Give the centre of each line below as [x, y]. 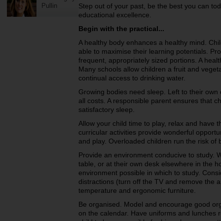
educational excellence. [115, 15]
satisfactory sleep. [107, 110]
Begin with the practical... [121, 29]
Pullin [49, 6]
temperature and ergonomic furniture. [137, 190]
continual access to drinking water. [132, 78]
